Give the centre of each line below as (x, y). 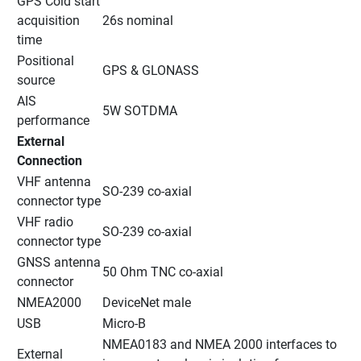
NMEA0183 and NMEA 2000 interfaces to (220, 344)
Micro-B (124, 323)
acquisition (48, 20)
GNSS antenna (59, 262)
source (36, 80)
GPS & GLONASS (151, 70)
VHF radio (45, 222)
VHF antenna (54, 181)
